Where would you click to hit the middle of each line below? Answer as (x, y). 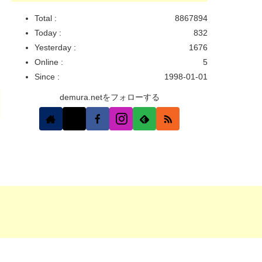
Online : (49, 62)
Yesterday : (55, 47)
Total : (46, 18)
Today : (48, 32)
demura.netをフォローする (109, 97)
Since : (47, 76)
